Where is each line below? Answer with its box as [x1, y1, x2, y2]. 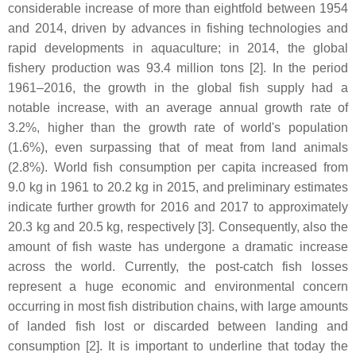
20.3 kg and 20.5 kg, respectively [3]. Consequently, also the [8, 220, 348, 234]
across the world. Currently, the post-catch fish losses [8, 260, 348, 273]
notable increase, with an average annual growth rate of [8, 101, 348, 114]
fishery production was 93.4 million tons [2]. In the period [8, 61, 348, 75]
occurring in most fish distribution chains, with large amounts [8, 300, 348, 313]
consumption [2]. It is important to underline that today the [8, 339, 348, 353]
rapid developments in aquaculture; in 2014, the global [8, 41, 348, 55]
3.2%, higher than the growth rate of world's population [8, 121, 348, 134]
